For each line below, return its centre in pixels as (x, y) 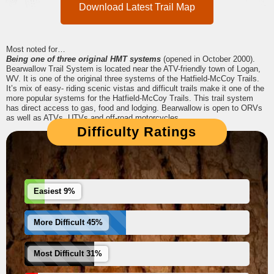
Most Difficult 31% (68, 254)
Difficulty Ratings (137, 132)
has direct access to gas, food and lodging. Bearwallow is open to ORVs (134, 108)
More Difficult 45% (68, 223)
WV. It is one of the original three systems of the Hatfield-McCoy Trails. (133, 79)
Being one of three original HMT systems (85, 59)
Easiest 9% (54, 192)
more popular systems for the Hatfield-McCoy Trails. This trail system (130, 98)
